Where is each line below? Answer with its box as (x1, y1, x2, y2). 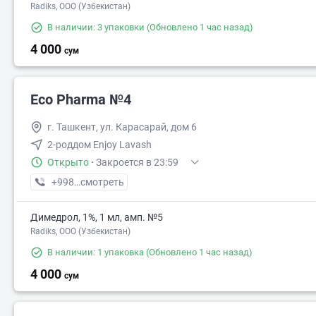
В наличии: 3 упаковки (47, 22, 145, 32)
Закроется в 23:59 (96, 157, 178, 168)
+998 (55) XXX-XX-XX (51, 176, 147, 188)
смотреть (80, 176, 124, 188)
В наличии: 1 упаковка (47, 247, 144, 257)
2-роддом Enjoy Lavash (47, 139, 152, 150)
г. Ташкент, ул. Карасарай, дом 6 (47, 121, 197, 133)
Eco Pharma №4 (30, 91, 131, 108)
